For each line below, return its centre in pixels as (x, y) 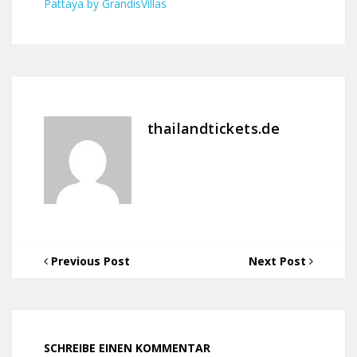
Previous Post (89, 261)
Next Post (279, 261)
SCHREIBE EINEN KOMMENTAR (127, 348)
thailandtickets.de (214, 128)
